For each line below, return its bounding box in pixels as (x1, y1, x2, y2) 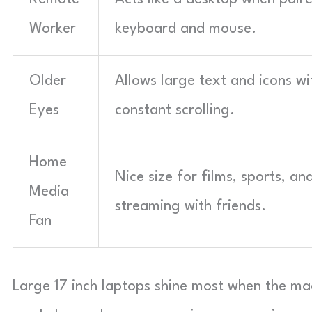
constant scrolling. (115, 103, 235, 118)
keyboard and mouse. (115, 22, 256, 36)
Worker (29, 22, 76, 36)
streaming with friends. (115, 199, 266, 214)
